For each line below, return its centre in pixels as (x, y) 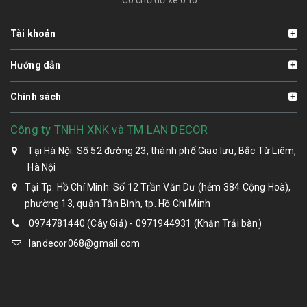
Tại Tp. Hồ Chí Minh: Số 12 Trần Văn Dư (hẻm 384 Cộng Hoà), (158, 187)
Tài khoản (33, 33)
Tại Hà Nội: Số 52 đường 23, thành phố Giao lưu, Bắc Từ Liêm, (162, 150)
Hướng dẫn (36, 65)
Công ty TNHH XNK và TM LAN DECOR (109, 129)
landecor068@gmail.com (85, 243)
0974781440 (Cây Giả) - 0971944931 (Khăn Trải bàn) (145, 223)
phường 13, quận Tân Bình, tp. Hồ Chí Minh (118, 203)
